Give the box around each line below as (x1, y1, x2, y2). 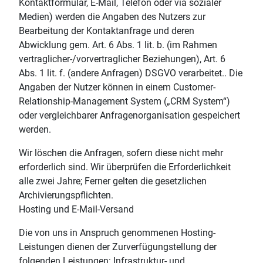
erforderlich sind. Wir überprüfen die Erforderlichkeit (19, 161, 231, 173)
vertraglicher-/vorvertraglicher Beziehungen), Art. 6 (19, 53, 225, 65)
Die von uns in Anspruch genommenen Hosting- (19, 227, 215, 238)
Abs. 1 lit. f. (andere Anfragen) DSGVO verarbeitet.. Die (19, 67, 242, 79)
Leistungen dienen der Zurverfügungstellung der (19, 241, 217, 252)
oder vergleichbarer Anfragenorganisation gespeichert (19, 109, 240, 121)
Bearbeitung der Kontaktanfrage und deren (19, 25, 194, 36)
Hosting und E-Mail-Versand (19, 203, 134, 215)
